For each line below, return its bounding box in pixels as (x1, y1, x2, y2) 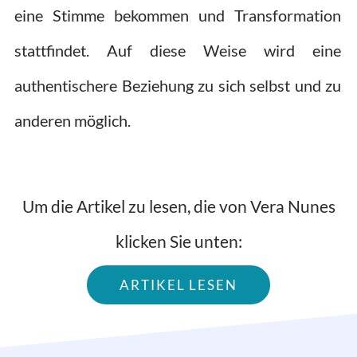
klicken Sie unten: (115, 230, 242, 251)
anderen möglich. (14, 110, 131, 130)
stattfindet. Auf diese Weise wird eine (14, 40, 341, 60)
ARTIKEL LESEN (120, 276, 237, 293)
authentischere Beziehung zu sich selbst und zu (14, 75, 341, 95)
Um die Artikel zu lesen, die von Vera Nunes (22, 195, 335, 216)
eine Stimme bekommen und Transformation (14, 5, 341, 25)
